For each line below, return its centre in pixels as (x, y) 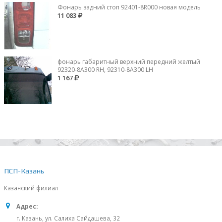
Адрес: (27, 206)
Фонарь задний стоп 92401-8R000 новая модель (129, 7)
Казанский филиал (31, 188)
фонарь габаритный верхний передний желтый (129, 61)
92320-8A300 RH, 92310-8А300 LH (105, 69)
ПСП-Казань (24, 170)
